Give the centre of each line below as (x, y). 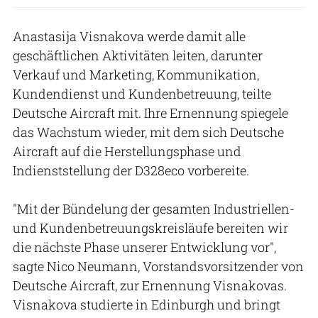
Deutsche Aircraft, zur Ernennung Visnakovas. (150, 285)
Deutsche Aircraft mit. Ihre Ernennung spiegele (150, 113)
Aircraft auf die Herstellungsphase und (127, 151)
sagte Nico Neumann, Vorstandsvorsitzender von (158, 266)
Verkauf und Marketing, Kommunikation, (136, 74)
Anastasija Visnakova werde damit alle (129, 36)
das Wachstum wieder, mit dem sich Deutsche (148, 132)
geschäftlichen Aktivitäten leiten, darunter (138, 55)
